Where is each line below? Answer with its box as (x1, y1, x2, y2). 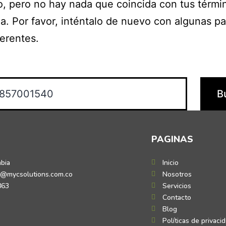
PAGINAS (151, 133, 193, 145)
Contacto (162, 192, 191, 202)
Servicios (162, 181, 191, 191)
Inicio (162, 157, 179, 167)
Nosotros (162, 169, 192, 179)
